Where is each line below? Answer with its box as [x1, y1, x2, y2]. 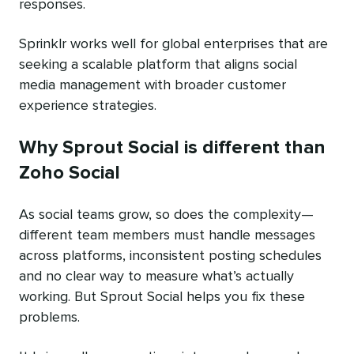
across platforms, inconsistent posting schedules [19, 249, 322, 264]
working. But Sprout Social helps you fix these [19, 290, 305, 305]
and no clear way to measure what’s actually [19, 269, 294, 284]
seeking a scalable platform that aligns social [19, 58, 297, 73]
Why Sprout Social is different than [19, 138, 325, 158]
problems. [19, 311, 80, 326]
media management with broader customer [19, 78, 286, 93]
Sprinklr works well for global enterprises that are [19, 37, 328, 52]
